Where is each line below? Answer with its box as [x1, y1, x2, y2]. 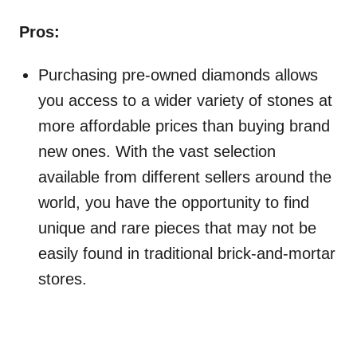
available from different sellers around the [38, 168, 331, 186]
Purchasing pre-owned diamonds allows [38, 66, 318, 84]
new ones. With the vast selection [38, 143, 276, 161]
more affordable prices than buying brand [38, 117, 330, 135]
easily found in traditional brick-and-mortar [38, 245, 335, 263]
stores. [38, 270, 87, 288]
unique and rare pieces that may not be [38, 219, 316, 237]
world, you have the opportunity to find [38, 194, 309, 212]
